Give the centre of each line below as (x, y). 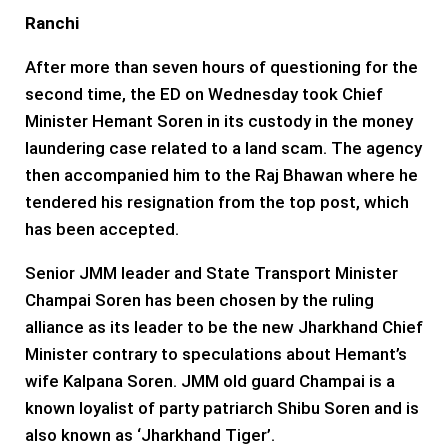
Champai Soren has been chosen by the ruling (199, 300)
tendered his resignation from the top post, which (217, 202)
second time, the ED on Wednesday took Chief (204, 94)
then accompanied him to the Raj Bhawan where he (221, 175)
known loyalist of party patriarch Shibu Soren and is (222, 408)
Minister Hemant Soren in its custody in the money (219, 121)
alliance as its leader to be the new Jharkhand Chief (224, 327)
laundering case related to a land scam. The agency (223, 148)
